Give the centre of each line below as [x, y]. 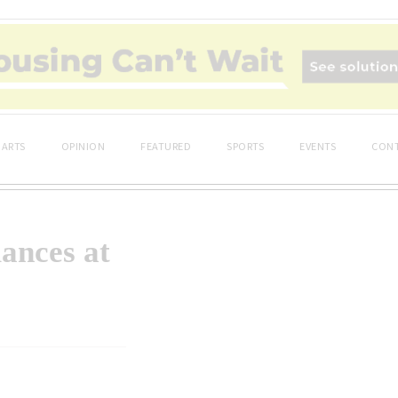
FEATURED [166, 145]
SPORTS [245, 145]
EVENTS [318, 145]
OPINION [83, 145]
